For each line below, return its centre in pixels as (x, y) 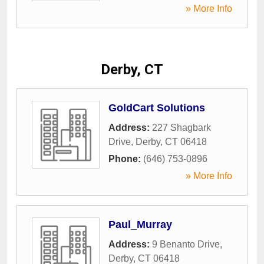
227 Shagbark (181, 128)
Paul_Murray (140, 225)
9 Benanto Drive (186, 244)
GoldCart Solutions (157, 108)
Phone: (126, 159)
